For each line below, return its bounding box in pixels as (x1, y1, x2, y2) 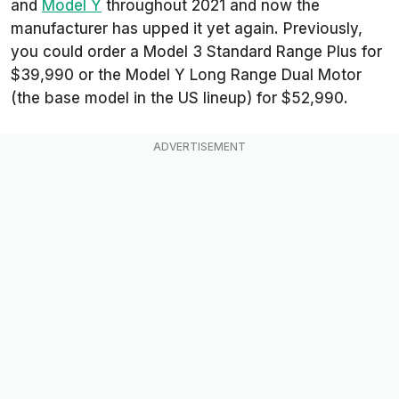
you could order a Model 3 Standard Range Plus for (11, 43, 382, 61)
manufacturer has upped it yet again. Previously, (11, 20, 362, 38)
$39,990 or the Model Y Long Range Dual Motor (11, 66, 362, 85)
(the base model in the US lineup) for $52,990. (11, 89, 348, 108)
